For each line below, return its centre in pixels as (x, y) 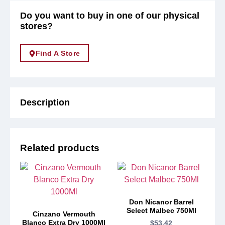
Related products (60, 148)
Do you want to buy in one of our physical (110, 16)
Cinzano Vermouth (64, 214)
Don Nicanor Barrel (161, 202)
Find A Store (58, 53)
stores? (36, 26)
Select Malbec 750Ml (161, 210)
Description (45, 102)
